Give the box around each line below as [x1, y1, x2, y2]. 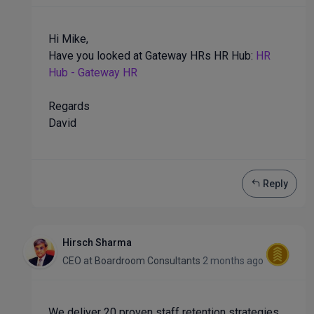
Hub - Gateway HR [48, 66, 137, 79]
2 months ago [203, 255, 264, 266]
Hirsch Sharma [62, 237, 132, 248]
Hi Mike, [48, 32, 91, 46]
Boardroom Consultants [93, 255, 203, 266]
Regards [48, 100, 90, 113]
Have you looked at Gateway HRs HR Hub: [48, 49, 256, 62]
